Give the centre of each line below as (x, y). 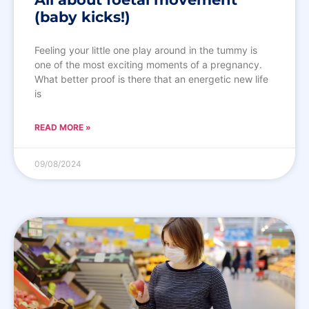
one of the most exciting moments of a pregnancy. (148, 64)
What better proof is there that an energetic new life (151, 79)
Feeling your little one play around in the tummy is (146, 50)
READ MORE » (63, 127)
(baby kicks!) (82, 17)
